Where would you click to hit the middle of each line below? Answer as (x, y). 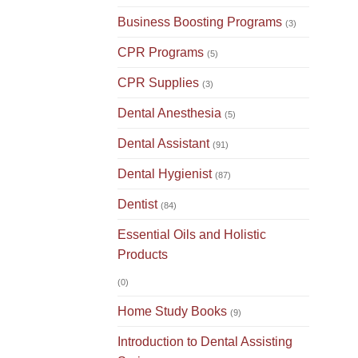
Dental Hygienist (165, 174)
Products (143, 255)
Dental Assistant (163, 144)
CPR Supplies (158, 83)
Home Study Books (172, 312)
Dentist (137, 205)
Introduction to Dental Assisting (205, 342)
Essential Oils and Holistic (192, 235)
